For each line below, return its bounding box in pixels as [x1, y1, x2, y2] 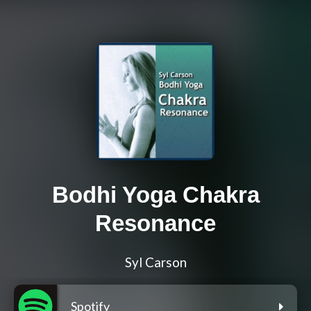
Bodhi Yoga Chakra [51, 182, 260, 208]
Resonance [95, 210, 216, 237]
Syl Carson [124, 255, 187, 271]
